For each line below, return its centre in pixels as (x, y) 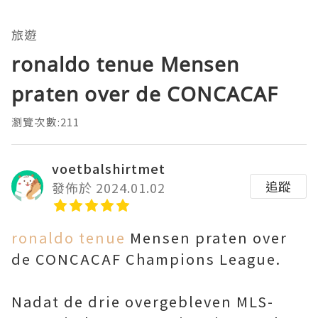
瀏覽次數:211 (46, 122)
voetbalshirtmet (109, 169)
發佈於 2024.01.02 (109, 188)
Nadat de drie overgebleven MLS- (143, 302)
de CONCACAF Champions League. (146, 259)
